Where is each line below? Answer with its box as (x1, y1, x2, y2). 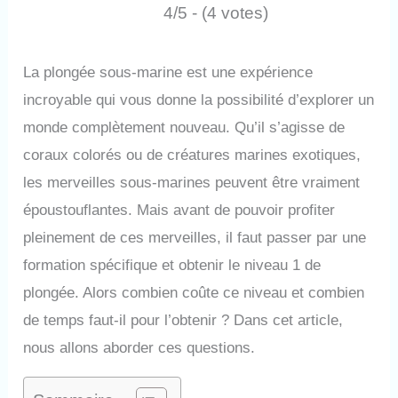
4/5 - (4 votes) (163, 3, 268, 22)
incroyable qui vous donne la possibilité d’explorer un (23, 91, 375, 108)
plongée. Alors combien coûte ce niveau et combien (23, 283, 365, 301)
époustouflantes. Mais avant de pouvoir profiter (23, 201, 336, 219)
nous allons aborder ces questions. (23, 338, 256, 356)
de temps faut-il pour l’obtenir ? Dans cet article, (23, 311, 344, 329)
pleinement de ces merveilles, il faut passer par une (23, 228, 367, 246)
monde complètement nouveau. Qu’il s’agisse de (23, 118, 346, 136)
